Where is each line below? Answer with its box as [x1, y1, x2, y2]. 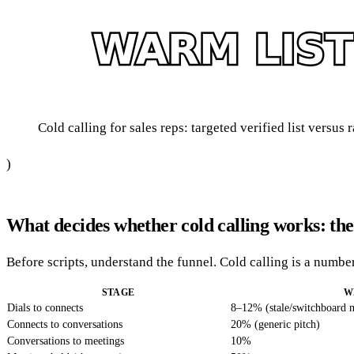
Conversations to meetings [7, 334, 124, 347]
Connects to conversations [7, 318, 122, 330]
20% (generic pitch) [231, 318, 320, 330]
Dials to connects [7, 301, 83, 314]
